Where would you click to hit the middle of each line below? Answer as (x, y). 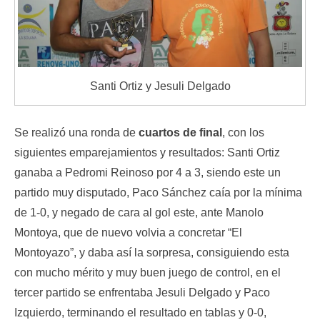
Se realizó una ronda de (76, 133)
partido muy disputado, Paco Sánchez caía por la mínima (158, 193)
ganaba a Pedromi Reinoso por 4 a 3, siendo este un (147, 173)
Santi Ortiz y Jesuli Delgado (160, 86)
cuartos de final (180, 133)
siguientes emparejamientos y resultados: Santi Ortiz (147, 153)
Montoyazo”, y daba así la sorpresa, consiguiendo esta (152, 253)
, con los (243, 133)
